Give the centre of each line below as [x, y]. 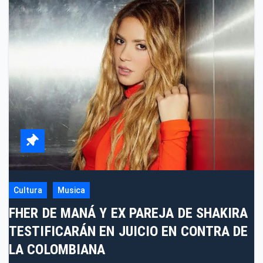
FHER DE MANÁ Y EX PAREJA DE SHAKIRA [129, 213]
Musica [71, 190]
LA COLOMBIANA [57, 250]
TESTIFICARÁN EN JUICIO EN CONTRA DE [129, 232]
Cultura [28, 190]
